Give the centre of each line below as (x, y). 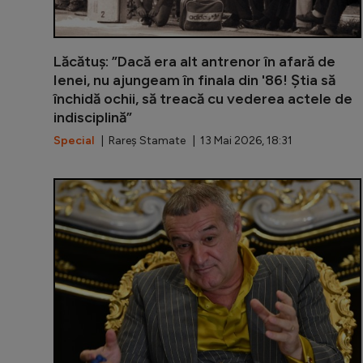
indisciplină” (93, 118)
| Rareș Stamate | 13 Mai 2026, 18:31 (193, 141)
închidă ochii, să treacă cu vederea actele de (203, 99)
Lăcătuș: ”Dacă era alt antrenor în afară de (194, 62)
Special (74, 141)
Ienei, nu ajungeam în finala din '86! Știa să (194, 81)
